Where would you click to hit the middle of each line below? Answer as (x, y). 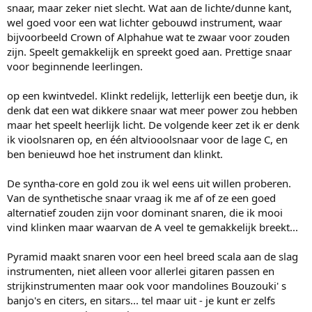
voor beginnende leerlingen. (75, 67)
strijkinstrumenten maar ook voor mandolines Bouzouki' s (147, 286)
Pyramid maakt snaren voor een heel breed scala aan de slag (153, 257)
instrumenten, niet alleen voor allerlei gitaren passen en (141, 271)
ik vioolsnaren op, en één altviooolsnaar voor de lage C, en (147, 140)
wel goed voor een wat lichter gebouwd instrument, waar (145, 23)
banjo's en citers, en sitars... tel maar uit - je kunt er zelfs (141, 301)
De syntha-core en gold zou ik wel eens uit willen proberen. (149, 184)
